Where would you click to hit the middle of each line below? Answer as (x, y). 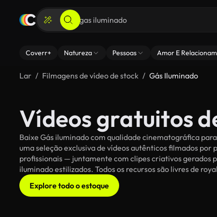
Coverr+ (39, 53)
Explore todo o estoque (69, 186)
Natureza (78, 53)
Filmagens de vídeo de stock (90, 76)
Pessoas (124, 53)
